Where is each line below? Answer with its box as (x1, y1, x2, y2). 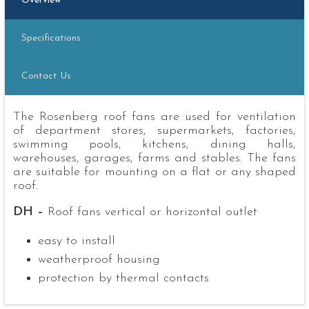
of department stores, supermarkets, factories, (12, 123, 297, 137)
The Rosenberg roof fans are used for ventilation (12, 110, 297, 123)
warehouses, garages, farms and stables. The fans (12, 151, 297, 165)
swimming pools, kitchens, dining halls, (12, 137, 297, 151)
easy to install (37, 234, 115, 248)
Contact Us (21, 70, 71, 81)
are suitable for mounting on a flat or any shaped (12, 165, 297, 179)
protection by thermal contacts (37, 271, 209, 285)
